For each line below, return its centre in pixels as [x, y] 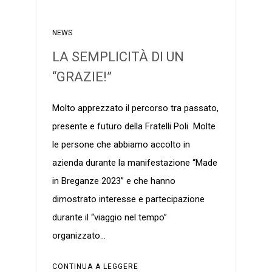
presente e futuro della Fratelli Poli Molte [134, 127]
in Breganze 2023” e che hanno [114, 181]
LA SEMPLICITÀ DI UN [118, 57]
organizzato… [79, 236]
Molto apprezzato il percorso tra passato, [135, 108]
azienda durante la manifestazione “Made [134, 163]
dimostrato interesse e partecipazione [128, 199]
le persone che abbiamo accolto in [121, 145]
